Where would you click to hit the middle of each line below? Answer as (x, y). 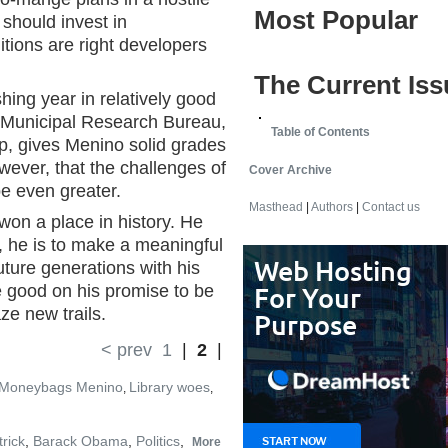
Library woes (169, 387)
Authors (332, 207)
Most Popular (336, 20)
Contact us (391, 207)
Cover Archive (290, 169)
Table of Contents (320, 132)
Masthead (276, 207)
